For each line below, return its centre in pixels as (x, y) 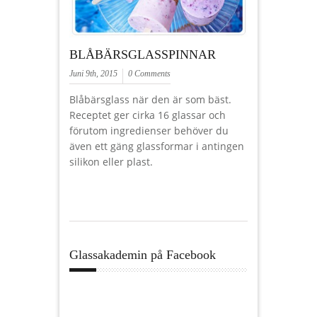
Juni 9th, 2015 (93, 74)
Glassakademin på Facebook (143, 254)
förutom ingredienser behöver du (149, 131)
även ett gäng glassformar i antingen (157, 146)
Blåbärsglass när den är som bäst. (150, 99)
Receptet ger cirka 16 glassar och (148, 115)
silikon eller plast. (111, 162)
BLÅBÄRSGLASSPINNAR (146, 54)
